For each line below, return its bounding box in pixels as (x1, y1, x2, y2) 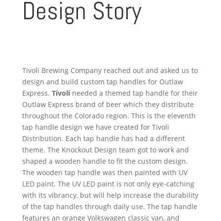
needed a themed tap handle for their (72, 88, 198, 98)
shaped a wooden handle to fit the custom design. (22, 156, 188, 166)
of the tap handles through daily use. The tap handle (22, 201, 197, 211)
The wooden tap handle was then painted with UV (22, 167, 187, 177)
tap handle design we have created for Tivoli (22, 122, 169, 132)
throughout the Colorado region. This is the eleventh (22, 110, 196, 120)
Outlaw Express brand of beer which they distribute (22, 99, 194, 109)
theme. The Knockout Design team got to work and (22, 145, 189, 154)
